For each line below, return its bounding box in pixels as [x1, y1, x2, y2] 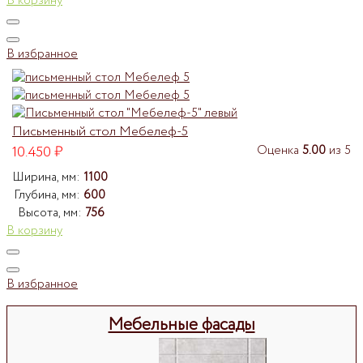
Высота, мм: [18, 203, 85, 222]
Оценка [257, 141, 302, 160]
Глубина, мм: [14, 186, 83, 204]
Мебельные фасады [108, 312, 255, 338]
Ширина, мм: [12, 168, 83, 186]
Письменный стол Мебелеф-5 [12, 122, 188, 142]
